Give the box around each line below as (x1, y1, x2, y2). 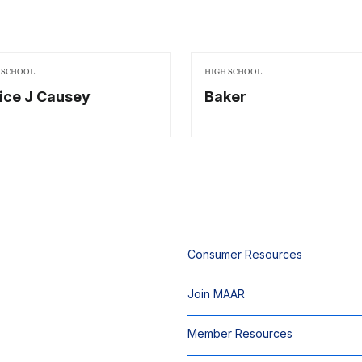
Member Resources (187, 326, 293, 340)
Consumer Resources (187, 247, 302, 261)
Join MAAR (187, 287, 245, 301)
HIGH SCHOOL (204, 66, 262, 77)
